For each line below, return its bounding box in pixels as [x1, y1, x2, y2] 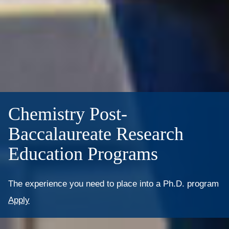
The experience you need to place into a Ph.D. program [8, 179, 219, 189]
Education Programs [8, 144, 158, 165]
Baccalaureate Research [8, 124, 184, 145]
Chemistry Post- [8, 104, 127, 125]
